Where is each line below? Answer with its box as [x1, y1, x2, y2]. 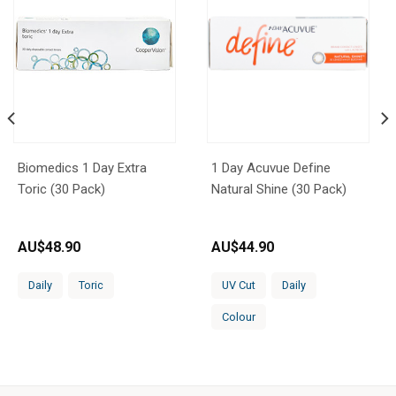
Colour [222, 309, 256, 324]
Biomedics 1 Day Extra [18, 160, 148, 177]
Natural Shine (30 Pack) [211, 181, 347, 198]
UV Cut [222, 278, 256, 292]
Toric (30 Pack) [18, 181, 106, 198]
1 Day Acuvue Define [211, 160, 331, 177]
